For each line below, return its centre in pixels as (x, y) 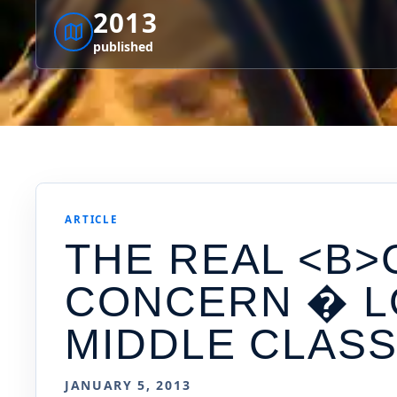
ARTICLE (91, 220)
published (123, 47)
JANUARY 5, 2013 (128, 385)
